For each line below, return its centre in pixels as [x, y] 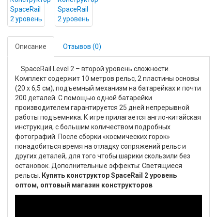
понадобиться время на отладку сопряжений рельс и [101, 146]
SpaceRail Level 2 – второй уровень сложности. [93, 69]
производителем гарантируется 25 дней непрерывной [102, 108]
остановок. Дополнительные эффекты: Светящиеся [99, 166]
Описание [31, 46]
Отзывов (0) [82, 46]
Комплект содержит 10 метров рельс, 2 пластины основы [107, 78]
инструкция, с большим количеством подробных [93, 127]
